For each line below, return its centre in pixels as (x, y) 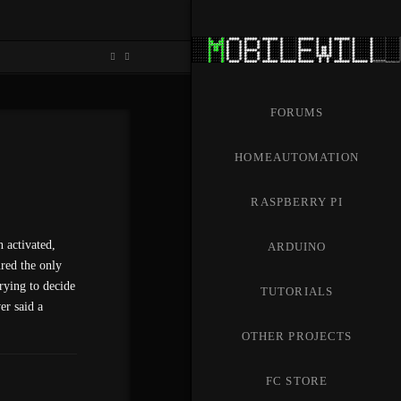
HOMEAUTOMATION (297, 157)
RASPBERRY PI (297, 201)
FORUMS (297, 112)
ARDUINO (297, 246)
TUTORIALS (297, 291)
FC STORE (297, 380)
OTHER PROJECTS (297, 336)
